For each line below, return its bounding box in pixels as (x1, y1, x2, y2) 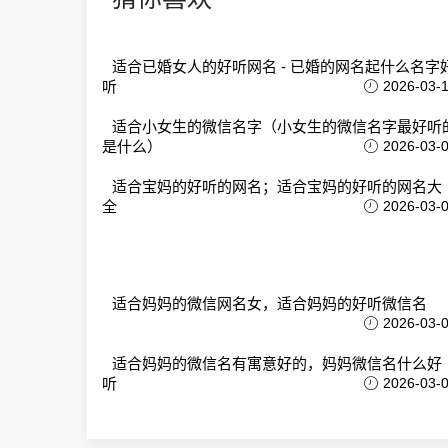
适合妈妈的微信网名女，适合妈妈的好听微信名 (112, 295, 427, 312)
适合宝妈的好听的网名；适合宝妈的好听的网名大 (112, 178, 442, 195)
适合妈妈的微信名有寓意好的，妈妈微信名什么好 (112, 355, 442, 372)
